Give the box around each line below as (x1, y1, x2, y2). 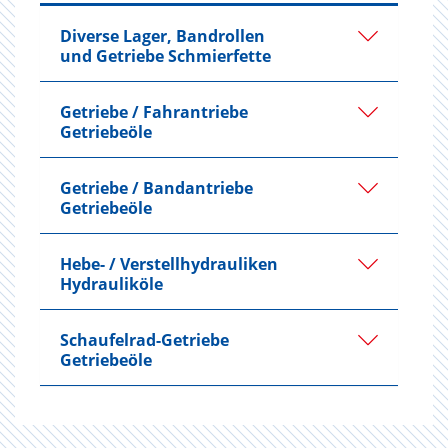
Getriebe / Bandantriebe (60, 176, 253, 199)
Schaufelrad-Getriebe (60, 328, 229, 351)
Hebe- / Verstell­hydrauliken (60, 252, 278, 275)
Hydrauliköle (60, 272, 163, 295)
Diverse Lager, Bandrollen (60, 24, 265, 47)
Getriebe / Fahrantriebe (60, 100, 248, 123)
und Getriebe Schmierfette (60, 44, 271, 67)
